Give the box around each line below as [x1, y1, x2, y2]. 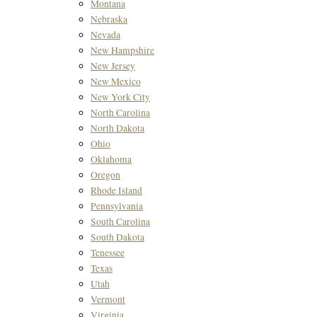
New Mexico [91, 75, 141, 88]
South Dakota [91, 231, 144, 244]
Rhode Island [91, 184, 142, 197]
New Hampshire [91, 44, 154, 57]
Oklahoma [91, 153, 132, 166]
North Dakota [91, 122, 144, 135]
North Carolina [91, 106, 150, 120]
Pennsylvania [91, 200, 143, 213]
